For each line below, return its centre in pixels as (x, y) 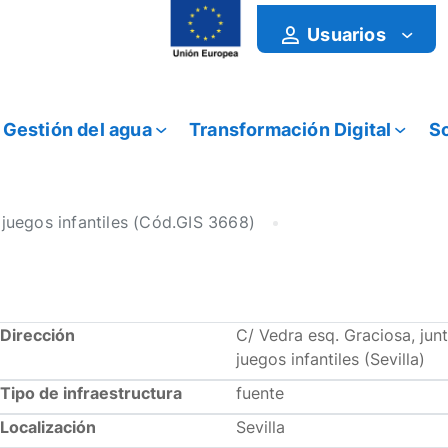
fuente (259, 393)
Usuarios (346, 34)
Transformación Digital (290, 129)
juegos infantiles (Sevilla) (330, 359)
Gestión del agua (77, 129)
